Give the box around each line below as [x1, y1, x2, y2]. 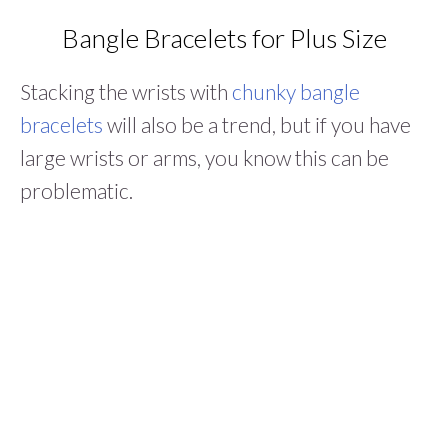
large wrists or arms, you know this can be [20, 145, 389, 171]
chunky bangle [232, 79, 360, 105]
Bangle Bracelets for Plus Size [61, 22, 387, 55]
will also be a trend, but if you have [103, 112, 411, 138]
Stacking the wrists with [20, 79, 232, 105]
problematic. [20, 178, 133, 204]
